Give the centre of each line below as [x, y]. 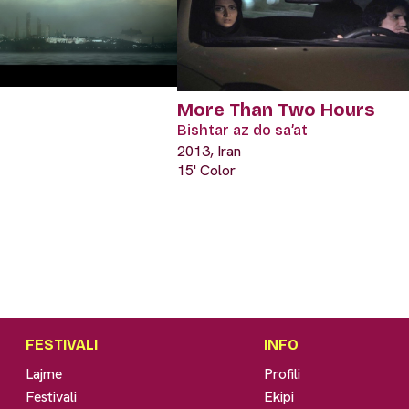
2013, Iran [209, 152]
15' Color [206, 171]
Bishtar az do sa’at [242, 131]
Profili [283, 373]
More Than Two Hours [276, 110]
